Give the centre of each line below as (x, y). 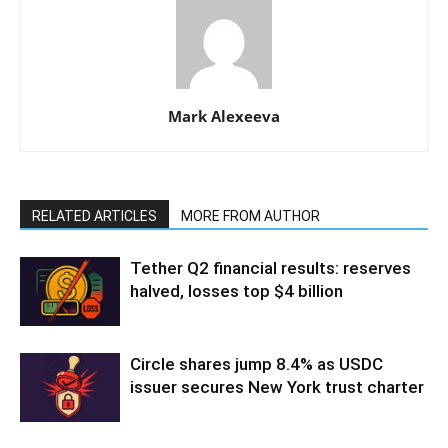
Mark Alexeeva (224, 116)
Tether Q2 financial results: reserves (270, 268)
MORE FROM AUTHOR (250, 216)
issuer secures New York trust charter (277, 387)
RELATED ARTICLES (94, 216)
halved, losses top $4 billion (236, 291)
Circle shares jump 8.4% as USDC (256, 364)
